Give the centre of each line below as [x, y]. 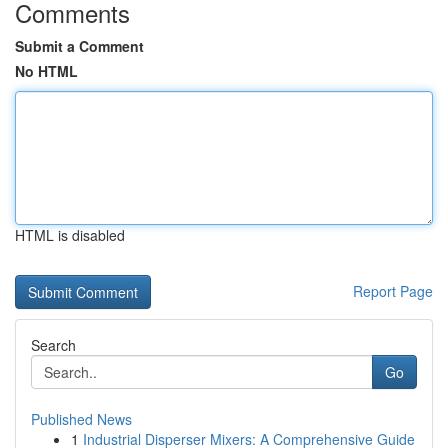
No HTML [46, 71]
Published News [81, 419]
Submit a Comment [79, 46]
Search [53, 345]
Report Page [393, 291]
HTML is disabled [70, 235]
